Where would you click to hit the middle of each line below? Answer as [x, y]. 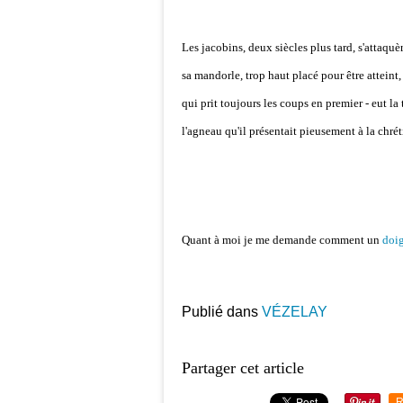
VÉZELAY [295, 312]
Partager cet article [243, 368]
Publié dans [220, 312]
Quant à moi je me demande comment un [282, 240]
